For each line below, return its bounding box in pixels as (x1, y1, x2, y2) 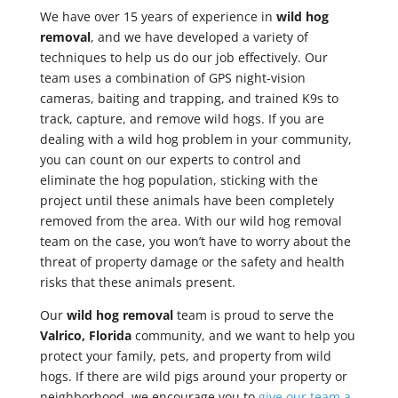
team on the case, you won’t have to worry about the (39, 233, 351, 251)
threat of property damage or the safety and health (39, 253, 345, 271)
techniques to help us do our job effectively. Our (39, 49, 328, 67)
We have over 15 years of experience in (39, 8, 276, 26)
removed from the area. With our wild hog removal (39, 212, 342, 230)
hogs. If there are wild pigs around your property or (39, 368, 347, 386)
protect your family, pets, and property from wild (39, 347, 331, 365)
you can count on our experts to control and (39, 151, 301, 169)
